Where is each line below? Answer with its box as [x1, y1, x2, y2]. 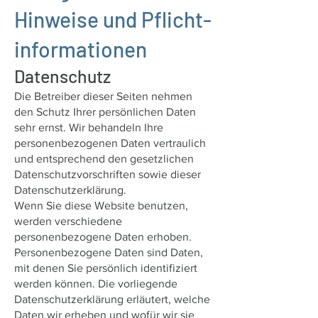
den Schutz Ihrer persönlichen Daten [14, 106, 196, 118]
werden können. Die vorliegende [14, 278, 177, 290]
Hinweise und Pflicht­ [14, 6, 212, 32]
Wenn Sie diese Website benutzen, [14, 199, 188, 212]
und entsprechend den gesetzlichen [14, 153, 194, 165]
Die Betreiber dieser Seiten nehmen [14, 90, 192, 102]
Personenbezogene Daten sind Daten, [14, 246, 203, 258]
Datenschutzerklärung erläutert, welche [14, 293, 210, 305]
